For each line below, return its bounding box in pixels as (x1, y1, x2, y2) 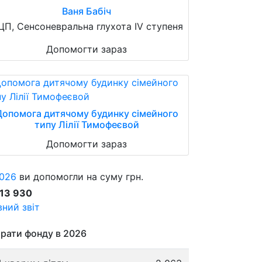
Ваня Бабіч (62, 5, 111, 17)
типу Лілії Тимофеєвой (34, 118, 139, 130)
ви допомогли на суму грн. (16, 170, 143, 182)
